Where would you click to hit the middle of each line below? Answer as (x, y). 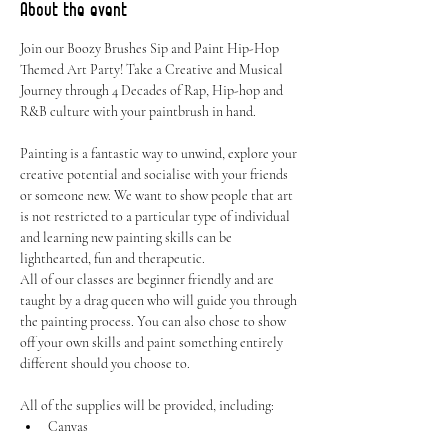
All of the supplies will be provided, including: (147, 405)
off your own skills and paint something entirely (153, 342)
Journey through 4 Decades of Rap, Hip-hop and (153, 90)
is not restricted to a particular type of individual (156, 216)
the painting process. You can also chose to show (154, 321)
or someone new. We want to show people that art (158, 195)
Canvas (68, 426)
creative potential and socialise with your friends (155, 174)
